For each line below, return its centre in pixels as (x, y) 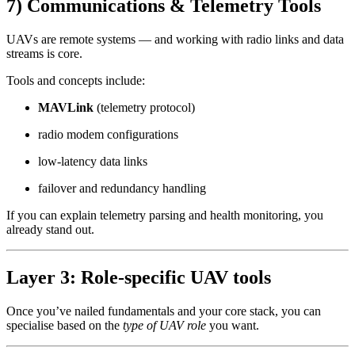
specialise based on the (65, 325)
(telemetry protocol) (144, 107)
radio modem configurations (108, 134)
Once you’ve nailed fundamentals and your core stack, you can (164, 311)
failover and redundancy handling (122, 188)
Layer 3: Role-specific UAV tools (139, 277)
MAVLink (66, 107)
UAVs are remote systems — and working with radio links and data (175, 39)
